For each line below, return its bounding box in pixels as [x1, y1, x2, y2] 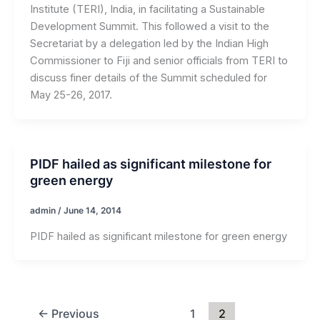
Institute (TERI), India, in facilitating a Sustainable [29, 2, 265, 16]
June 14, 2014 [63, 206, 121, 216]
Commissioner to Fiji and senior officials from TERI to [29, 54, 288, 67]
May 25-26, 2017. [29, 88, 112, 101]
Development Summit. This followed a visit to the [29, 19, 269, 33]
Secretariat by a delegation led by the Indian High [29, 36, 269, 50]
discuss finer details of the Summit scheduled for [29, 71, 267, 84]
